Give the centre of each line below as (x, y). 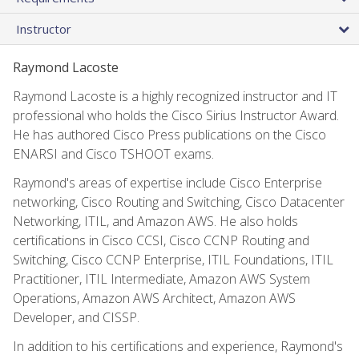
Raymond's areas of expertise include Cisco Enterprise (167, 182)
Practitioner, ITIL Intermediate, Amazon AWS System (161, 278)
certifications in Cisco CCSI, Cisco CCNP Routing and (161, 240)
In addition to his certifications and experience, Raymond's (178, 346)
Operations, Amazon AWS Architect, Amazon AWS (154, 298)
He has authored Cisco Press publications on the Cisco (169, 134)
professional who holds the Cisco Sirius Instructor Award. (176, 115)
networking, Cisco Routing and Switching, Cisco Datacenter (179, 202)
